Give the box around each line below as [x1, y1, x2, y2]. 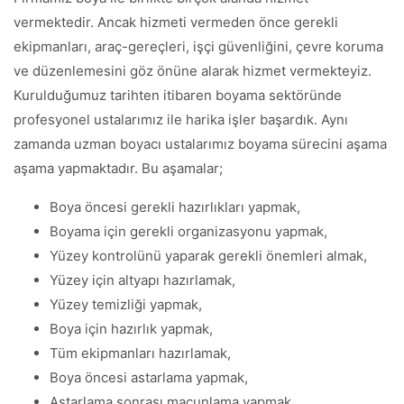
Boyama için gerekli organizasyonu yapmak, [50, 223, 327, 240]
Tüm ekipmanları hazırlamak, [50, 344, 231, 362]
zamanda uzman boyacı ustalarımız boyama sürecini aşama [14, 135, 387, 152]
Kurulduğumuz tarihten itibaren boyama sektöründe [14, 87, 342, 104]
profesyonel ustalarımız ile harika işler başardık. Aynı [14, 111, 348, 128]
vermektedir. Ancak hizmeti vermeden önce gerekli [14, 14, 338, 31]
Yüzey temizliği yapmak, [50, 296, 202, 313]
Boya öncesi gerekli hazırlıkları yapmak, [50, 198, 300, 216]
